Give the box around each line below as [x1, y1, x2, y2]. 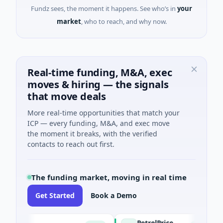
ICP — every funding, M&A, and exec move [27, 118, 170, 128]
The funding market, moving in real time [31, 172, 187, 182]
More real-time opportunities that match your [27, 108, 180, 117]
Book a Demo [91, 191, 137, 200]
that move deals [27, 90, 107, 103]
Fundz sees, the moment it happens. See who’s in [31, 4, 176, 13]
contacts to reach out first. [27, 139, 114, 149]
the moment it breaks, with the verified [27, 129, 157, 138]
